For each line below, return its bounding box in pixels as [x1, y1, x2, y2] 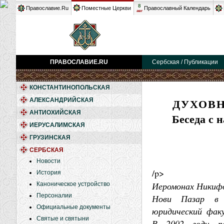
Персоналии [36, 192, 72, 199]
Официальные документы [36, 203, 110, 210]
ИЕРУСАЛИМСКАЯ [29, 121, 85, 128]
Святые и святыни [36, 215, 89, 222]
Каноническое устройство [36, 180, 110, 187]
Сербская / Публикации [152, 58, 218, 65]
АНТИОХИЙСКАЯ [29, 109, 81, 116]
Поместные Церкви [81, 5, 131, 11]
